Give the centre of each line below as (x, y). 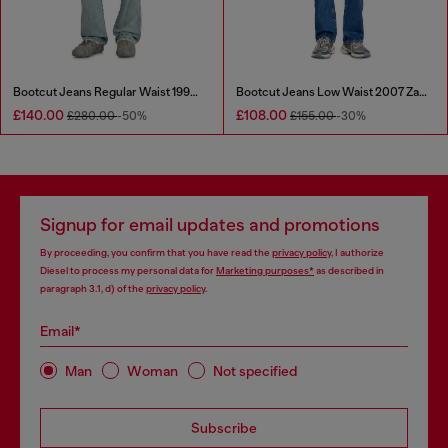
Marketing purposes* (265, 271)
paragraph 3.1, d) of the (93, 289)
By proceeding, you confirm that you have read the (156, 253)
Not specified (255, 370)
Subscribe (224, 428)
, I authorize (357, 253)
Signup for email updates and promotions (210, 225)
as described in (349, 271)
